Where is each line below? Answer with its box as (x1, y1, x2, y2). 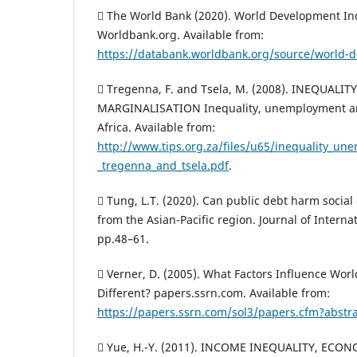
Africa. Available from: (97, 120, 215, 135)
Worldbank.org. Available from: (97, 27, 264, 43)
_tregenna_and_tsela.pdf (97, 158, 229, 174)
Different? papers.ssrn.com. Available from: (97, 285, 330, 301)
